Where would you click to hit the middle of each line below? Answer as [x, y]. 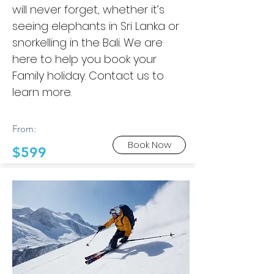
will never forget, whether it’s [88, 9]
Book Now [149, 145]
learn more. [42, 92]
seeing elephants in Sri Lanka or [96, 26]
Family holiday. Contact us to [88, 76]
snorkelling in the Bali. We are [87, 43]
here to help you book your [84, 59]
